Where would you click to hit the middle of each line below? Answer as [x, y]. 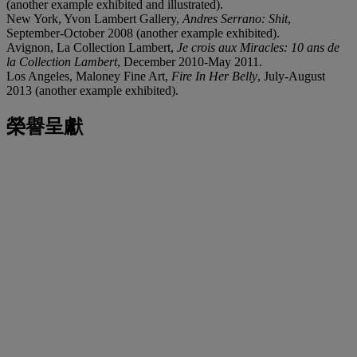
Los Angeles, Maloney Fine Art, [89, 76]
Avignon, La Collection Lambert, [92, 47]
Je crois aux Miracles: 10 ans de [258, 47]
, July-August [291, 76]
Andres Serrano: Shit [235, 18]
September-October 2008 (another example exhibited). [143, 33]
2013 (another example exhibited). [92, 90]
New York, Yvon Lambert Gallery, [94, 18]
